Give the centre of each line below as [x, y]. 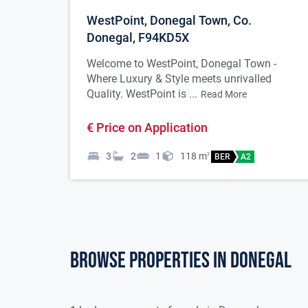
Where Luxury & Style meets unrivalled [179, 79]
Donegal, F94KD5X [138, 38]
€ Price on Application [147, 128]
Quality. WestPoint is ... [142, 94]
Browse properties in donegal [181, 261]
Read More [224, 95]
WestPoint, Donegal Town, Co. [169, 21]
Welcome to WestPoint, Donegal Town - [181, 64]
